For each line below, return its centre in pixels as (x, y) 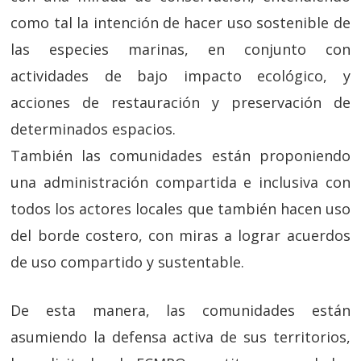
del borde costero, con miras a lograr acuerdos (180, 235)
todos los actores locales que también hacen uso (180, 209)
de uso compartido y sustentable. (128, 262)
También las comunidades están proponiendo (180, 156)
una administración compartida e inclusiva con (180, 182)
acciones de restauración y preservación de (180, 102)
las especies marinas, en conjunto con (180, 49)
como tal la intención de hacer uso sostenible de (180, 23)
